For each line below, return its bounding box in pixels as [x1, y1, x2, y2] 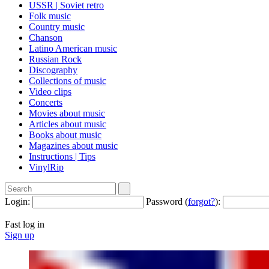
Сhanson [29, 32, 62, 43]
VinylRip [29, 162, 64, 172]
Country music [29, 22, 85, 32]
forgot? [188, 196, 215, 207]
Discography [29, 65, 77, 75]
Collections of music [29, 76, 106, 86]
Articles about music [29, 119, 106, 129]
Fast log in [5, 219, 44, 229]
